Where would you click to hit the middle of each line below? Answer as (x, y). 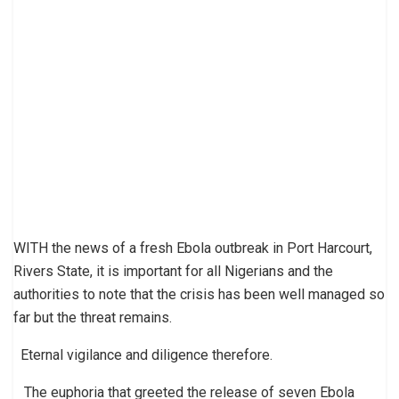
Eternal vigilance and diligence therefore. (143, 354)
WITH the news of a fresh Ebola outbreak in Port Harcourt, (193, 248)
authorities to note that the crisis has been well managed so (199, 294)
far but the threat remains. (94, 317)
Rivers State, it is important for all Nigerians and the (173, 271)
